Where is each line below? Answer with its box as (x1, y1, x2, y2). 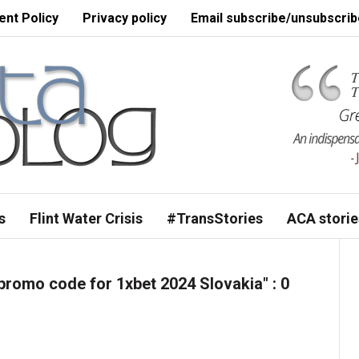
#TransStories (167, 210, 263, 227)
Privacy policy (83, 10, 167, 26)
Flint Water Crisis (30, 210, 143, 227)
